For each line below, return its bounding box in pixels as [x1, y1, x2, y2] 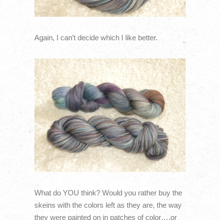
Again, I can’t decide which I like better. [34, 33, 158, 42]
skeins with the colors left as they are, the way [34, 200, 182, 209]
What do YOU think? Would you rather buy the [34, 188, 182, 197]
